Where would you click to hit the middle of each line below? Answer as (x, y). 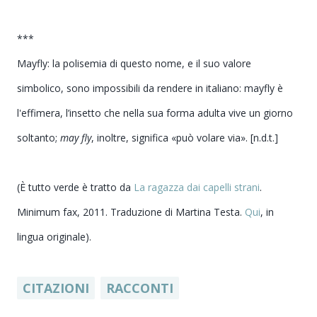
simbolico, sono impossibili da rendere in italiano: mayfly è (150, 88)
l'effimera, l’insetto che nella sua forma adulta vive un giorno (155, 113)
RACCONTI (140, 288)
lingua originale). (54, 236)
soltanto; (39, 137)
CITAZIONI (56, 288)
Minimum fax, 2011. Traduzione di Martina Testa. (131, 212)
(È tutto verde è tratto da (75, 187)
